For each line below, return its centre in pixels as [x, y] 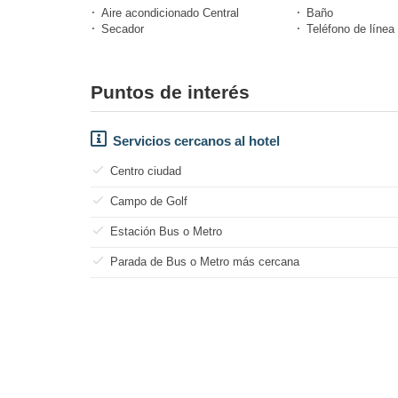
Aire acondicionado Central [170, 12]
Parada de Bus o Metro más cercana [205, 261]
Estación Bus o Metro [166, 231]
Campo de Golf [149, 201]
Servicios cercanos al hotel [196, 140]
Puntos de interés [170, 92]
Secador [123, 28]
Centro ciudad [146, 171]
